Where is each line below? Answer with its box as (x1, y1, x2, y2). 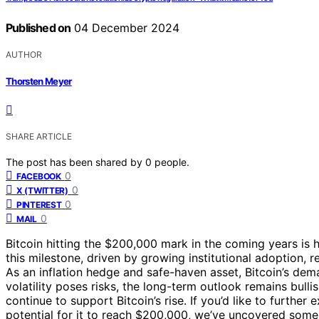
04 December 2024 (70, 20, 180, 35)
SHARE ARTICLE (6, 131, 72, 142)
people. (155, 156, 189, 169)
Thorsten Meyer (6, 75, 72, 88)
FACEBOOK (16, 171, 61, 182)
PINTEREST (16, 199, 62, 211)
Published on (6, 20, 71, 35)
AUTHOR (6, 48, 42, 60)
